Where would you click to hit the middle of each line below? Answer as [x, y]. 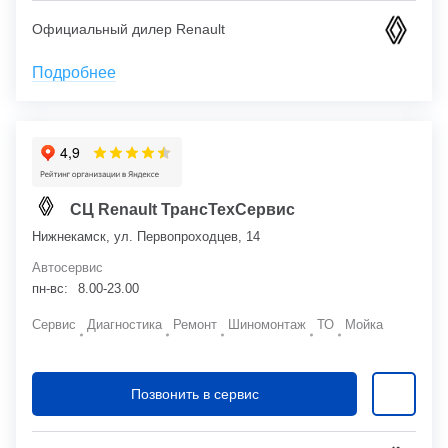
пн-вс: [50, 288]
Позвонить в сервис [194, 393]
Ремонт [195, 324]
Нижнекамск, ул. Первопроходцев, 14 [146, 236]
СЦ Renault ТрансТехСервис [182, 209]
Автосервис [67, 267]
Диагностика [124, 324]
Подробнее [74, 72]
